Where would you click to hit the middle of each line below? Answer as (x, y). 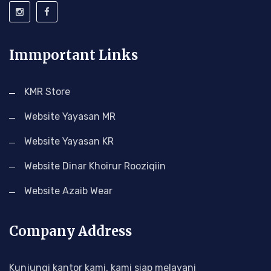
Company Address (70, 231)
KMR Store (47, 92)
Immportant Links (73, 55)
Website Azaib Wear (68, 191)
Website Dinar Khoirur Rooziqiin (95, 166)
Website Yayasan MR (70, 116)
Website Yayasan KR (69, 141)
